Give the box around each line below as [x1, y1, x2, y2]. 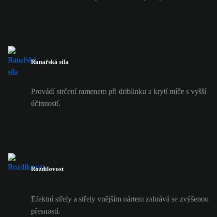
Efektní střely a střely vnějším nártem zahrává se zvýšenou [31, 194, 209, 203]
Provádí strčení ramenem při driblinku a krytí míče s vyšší [31, 87, 206, 96]
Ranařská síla [31, 58, 69, 66]
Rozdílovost [31, 165, 63, 173]
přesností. [31, 206, 60, 215]
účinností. [31, 99, 61, 108]
